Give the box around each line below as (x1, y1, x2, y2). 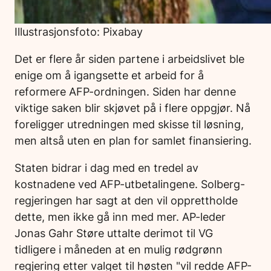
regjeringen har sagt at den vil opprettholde (15, 194, 238, 207)
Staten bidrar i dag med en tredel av (15, 161, 198, 175)
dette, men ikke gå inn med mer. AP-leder (15, 210, 226, 224)
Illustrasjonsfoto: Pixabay (15, 24, 143, 38)
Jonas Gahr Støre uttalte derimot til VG (15, 226, 213, 240)
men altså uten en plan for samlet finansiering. (15, 134, 252, 148)
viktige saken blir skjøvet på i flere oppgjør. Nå (15, 101, 250, 115)
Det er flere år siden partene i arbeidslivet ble (15, 52, 244, 66)
